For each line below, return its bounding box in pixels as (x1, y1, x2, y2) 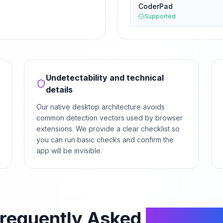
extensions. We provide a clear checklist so (36, 124, 180, 133)
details (46, 85, 73, 95)
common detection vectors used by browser (36, 113, 183, 122)
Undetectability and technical (46, 73, 164, 83)
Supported (144, 12, 176, 20)
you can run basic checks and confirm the (36, 135, 174, 144)
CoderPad (138, 2, 173, 10)
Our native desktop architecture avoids (36, 103, 165, 111)
